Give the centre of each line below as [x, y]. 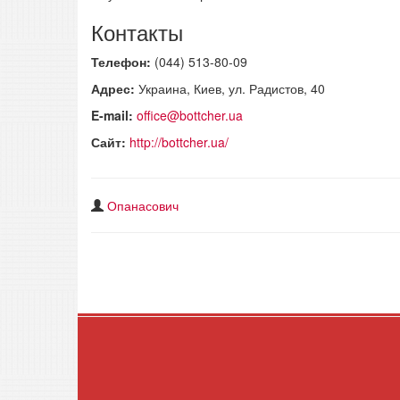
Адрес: [115, 89]
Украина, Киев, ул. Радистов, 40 [232, 89]
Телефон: [123, 62]
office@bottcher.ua [190, 116]
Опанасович [143, 206]
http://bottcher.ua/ [179, 142]
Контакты [137, 32]
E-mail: [114, 116]
